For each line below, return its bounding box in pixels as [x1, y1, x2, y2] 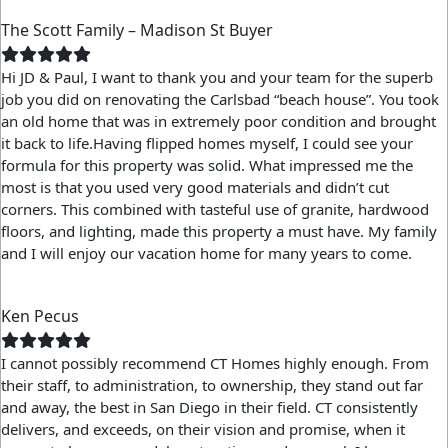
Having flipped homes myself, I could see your [93, 133, 413, 153]
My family [368, 221, 437, 241]
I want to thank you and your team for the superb [92, 67, 433, 87]
